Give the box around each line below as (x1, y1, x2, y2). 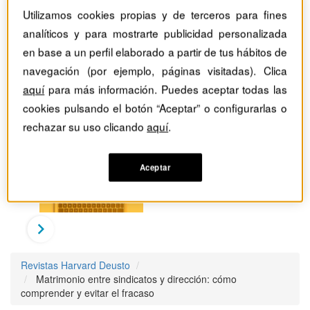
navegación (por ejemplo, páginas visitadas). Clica (23, 62, 287, 78)
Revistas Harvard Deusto (21, 258, 130, 273)
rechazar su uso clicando (23, 118, 147, 134)
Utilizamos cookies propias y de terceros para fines (23, 6, 287, 22)
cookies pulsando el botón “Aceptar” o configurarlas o (23, 100, 287, 116)
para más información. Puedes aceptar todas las (44, 81, 287, 97)
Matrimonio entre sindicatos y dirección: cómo (36, 272, 237, 286)
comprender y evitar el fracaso (21, 286, 154, 300)
